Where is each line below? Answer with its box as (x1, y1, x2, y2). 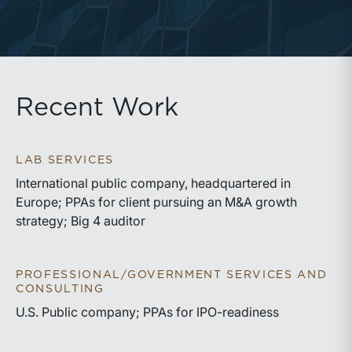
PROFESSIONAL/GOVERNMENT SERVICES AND (16, 269, 328, 280)
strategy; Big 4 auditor (16, 213, 145, 229)
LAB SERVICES (16, 155, 115, 166)
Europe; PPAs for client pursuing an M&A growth (16, 194, 297, 210)
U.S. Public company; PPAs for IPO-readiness (16, 304, 279, 320)
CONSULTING (16, 284, 104, 295)
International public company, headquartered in (16, 175, 291, 191)
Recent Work (16, 95, 178, 120)
